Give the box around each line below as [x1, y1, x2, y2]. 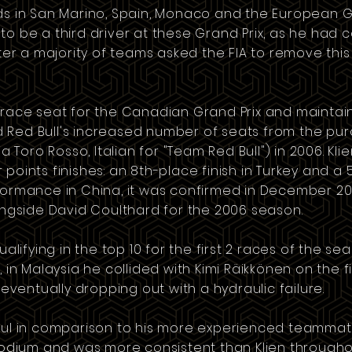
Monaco [155, 5, 211, 23]
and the [211, 5, 273, 23]
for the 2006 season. [159, 201, 303, 219]
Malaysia [21, 260, 80, 278]
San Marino [30, 5, 106, 23]
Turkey [256, 162, 299, 180]
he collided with [79, 260, 196, 278]
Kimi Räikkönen [195, 260, 292, 278]
